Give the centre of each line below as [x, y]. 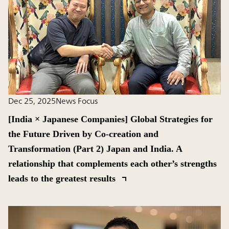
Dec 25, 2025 [32, 100]
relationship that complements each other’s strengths [112, 163]
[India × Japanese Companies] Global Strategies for [110, 119]
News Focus [77, 100]
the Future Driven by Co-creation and [83, 134]
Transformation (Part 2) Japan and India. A [95, 148]
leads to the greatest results [63, 178]
